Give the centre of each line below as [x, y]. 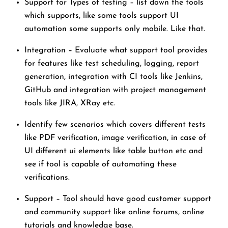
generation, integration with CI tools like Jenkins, [113, 77]
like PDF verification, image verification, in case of [115, 138]
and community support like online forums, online [114, 212]
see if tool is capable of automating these [101, 164]
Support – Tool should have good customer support [118, 199]
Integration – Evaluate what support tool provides [116, 50]
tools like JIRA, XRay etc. [70, 103]
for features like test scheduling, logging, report [112, 63]
